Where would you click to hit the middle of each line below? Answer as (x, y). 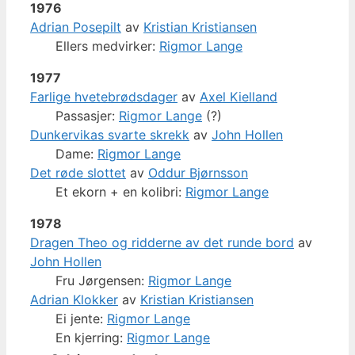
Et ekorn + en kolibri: (120, 191)
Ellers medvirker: (107, 46)
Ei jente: (81, 318)
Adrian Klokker (74, 299)
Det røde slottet (78, 172)
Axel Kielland (239, 96)
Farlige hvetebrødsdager (104, 96)
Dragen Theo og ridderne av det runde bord (162, 242)
